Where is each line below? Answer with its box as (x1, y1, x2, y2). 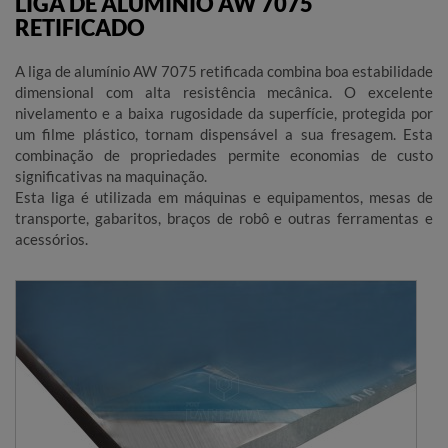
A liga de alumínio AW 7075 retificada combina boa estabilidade (15, 61, 433, 80)
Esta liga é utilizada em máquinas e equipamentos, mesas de (15, 187, 433, 206)
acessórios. (15, 229, 88, 248)
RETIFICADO (15, 13, 145, 41)
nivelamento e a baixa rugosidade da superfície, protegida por (15, 103, 433, 122)
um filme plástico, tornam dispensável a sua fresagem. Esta (15, 124, 433, 143)
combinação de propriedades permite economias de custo (15, 145, 433, 164)
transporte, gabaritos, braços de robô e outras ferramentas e (15, 208, 433, 227)
